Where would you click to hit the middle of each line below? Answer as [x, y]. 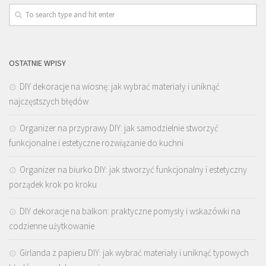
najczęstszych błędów [49, 101]
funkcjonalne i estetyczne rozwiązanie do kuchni [96, 142]
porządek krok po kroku [53, 184]
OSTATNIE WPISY [37, 63]
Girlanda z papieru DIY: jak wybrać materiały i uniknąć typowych [134, 252]
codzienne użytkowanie [52, 226]
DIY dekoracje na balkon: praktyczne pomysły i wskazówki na [130, 211]
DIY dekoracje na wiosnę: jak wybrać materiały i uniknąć [120, 86]
